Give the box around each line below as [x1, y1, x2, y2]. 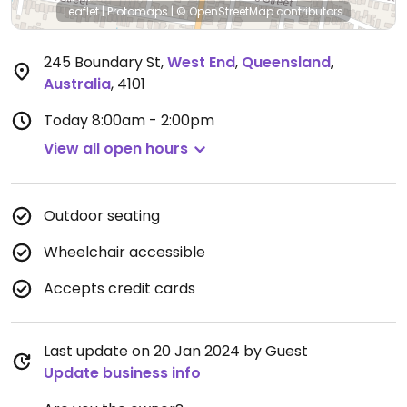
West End [167, 52, 235, 73]
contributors [273, 4, 343, 19]
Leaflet [64, 4, 99, 19]
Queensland [242, 52, 331, 73]
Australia [44, 74, 111, 94]
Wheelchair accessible [44, 242, 205, 263]
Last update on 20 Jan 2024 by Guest [44, 341, 308, 362]
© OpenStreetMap [176, 4, 273, 19]
